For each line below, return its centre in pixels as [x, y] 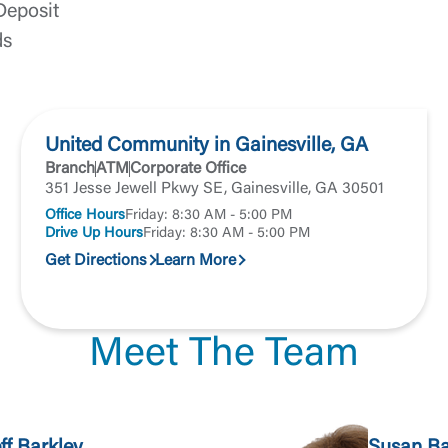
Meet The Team [224, 356]
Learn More [196, 261]
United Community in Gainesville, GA [207, 146]
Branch [70, 169]
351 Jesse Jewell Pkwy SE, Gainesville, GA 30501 [215, 189]
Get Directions [96, 261]
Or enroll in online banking [224, 56]
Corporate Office [188, 169]
